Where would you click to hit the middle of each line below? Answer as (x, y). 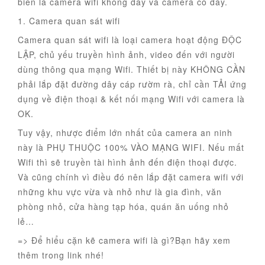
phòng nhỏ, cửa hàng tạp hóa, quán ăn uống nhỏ (123, 207)
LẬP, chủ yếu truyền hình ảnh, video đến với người (126, 55)
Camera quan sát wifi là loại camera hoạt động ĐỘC (130, 40)
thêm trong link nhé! (61, 255)
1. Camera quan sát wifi (69, 21)
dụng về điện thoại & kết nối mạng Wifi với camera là (131, 99)
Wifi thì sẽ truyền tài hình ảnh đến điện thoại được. (127, 162)
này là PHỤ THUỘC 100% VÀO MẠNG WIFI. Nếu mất (131, 148)
